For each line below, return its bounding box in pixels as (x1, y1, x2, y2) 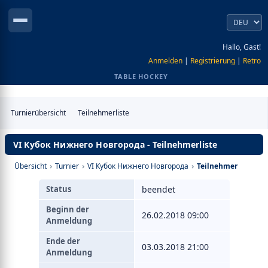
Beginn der (45, 204, 89, 215)
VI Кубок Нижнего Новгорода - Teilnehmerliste (13, 139, 218, 150)
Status (45, 184, 71, 194)
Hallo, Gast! (223, 42, 261, 52)
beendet (141, 184, 175, 195)
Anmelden (148, 56, 182, 66)
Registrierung (190, 56, 235, 66)
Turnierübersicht (11, 108, 66, 118)
